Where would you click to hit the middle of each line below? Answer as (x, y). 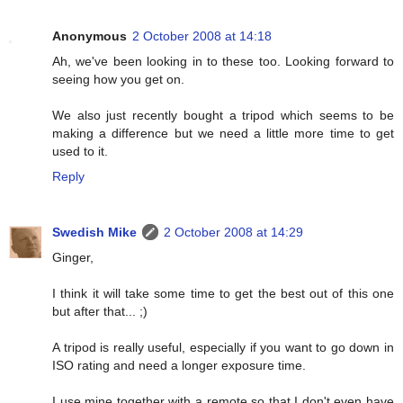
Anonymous (90, 36)
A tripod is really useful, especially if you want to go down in (223, 348)
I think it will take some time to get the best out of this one (223, 294)
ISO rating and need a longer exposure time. (179, 366)
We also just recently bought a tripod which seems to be (223, 116)
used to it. (80, 152)
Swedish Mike (94, 233)
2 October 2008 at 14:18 (202, 36)
